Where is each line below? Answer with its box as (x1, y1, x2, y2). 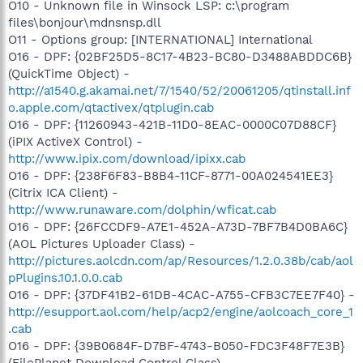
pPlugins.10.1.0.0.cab (8, 270, 122, 285)
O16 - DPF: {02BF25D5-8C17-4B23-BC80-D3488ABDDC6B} (8, 49, 352, 64)
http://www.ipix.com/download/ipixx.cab (8, 151, 246, 166)
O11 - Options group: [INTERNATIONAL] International (8, 32, 313, 47)
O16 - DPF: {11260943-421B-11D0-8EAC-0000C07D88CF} (8, 117, 336, 132)
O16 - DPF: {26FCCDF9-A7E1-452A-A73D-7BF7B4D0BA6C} (8, 219, 348, 234)
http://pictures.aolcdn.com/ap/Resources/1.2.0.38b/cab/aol (8, 253, 353, 268)
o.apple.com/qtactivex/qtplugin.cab (8, 100, 214, 115)
